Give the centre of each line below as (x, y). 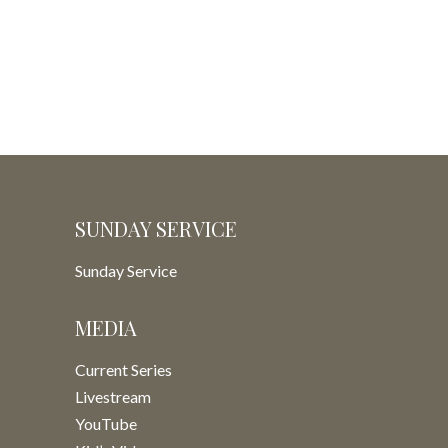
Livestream (113, 396)
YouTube (106, 423)
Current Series (123, 369)
